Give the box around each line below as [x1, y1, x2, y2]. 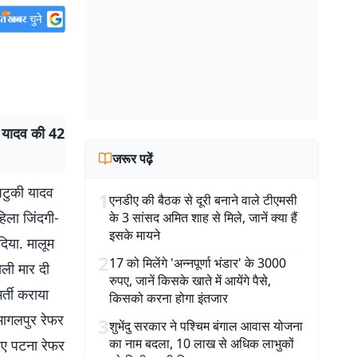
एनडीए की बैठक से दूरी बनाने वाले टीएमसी [109, 191, 297, 209]
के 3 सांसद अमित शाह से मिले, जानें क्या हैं [109, 209, 297, 226]
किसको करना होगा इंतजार [109, 289, 228, 307]
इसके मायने [109, 226, 160, 244]
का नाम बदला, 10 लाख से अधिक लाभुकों [109, 335, 294, 352]
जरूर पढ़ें [112, 150, 153, 167]
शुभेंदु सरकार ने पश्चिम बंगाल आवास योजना [109, 317, 303, 335]
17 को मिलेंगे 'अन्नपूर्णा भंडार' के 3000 [109, 254, 286, 272]
